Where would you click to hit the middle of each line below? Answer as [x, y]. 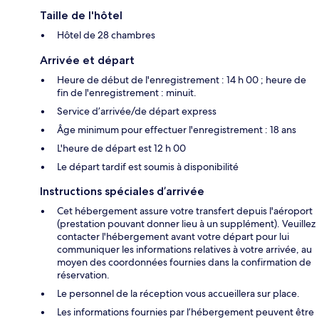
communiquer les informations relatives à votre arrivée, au [184, 250]
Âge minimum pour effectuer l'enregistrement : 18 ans [177, 130]
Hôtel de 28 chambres [106, 35]
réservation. [83, 275]
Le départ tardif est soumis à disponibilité [148, 167]
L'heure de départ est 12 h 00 [121, 148]
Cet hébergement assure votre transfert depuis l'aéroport [185, 211]
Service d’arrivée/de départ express [137, 111]
